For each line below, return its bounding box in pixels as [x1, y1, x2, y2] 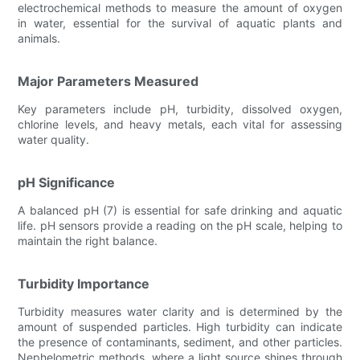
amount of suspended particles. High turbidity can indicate [18, 319, 342, 333]
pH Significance [18, 174, 116, 190]
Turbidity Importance [18, 275, 150, 292]
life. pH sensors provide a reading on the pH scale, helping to [18, 218, 342, 232]
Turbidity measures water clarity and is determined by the [18, 304, 342, 318]
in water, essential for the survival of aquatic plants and [18, 15, 342, 30]
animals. [18, 31, 61, 45]
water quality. [18, 132, 90, 146]
